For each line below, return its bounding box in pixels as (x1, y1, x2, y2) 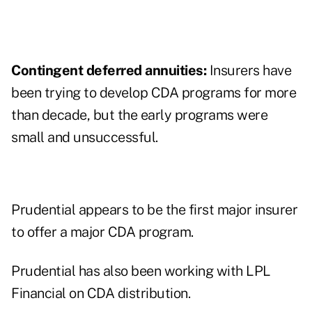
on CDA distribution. (65, 285, 190, 302)
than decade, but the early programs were (11, 107, 267, 124)
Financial (11, 285, 66, 302)
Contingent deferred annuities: (11, 62, 206, 79)
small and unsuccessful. (11, 129, 158, 146)
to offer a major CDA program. (11, 224, 194, 241)
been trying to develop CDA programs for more (11, 84, 296, 102)
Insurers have (206, 62, 291, 79)
